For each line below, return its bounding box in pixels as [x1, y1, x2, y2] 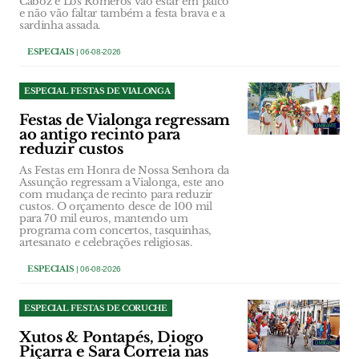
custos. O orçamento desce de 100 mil [19, 200, 212, 214]
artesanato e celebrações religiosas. [19, 236, 192, 250]
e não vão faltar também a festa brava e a [19, 6, 225, 21]
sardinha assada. [19, 18, 100, 33]
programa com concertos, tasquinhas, [19, 224, 212, 238]
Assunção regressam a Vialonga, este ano [19, 175, 224, 190]
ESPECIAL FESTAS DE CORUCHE [24, 303, 167, 314]
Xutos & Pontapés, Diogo [19, 329, 204, 347]
